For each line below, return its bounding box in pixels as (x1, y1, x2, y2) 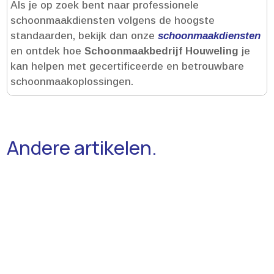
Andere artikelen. (7, 135, 158, 161)
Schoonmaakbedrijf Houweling (84, 45, 239, 57)
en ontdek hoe (10, 45, 85, 57)
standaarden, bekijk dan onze (10, 30, 158, 42)
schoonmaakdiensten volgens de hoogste (10, 15, 215, 27)
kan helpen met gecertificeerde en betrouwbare (10, 61, 245, 73)
